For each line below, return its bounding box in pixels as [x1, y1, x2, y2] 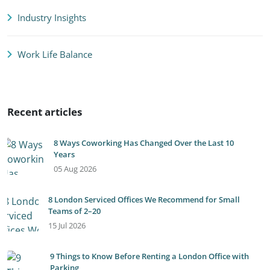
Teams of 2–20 [48, 206, 101, 216]
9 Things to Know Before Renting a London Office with [49, 251, 249, 262]
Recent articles [7, 105, 82, 119]
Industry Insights [15, 11, 86, 24]
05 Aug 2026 [53, 163, 96, 174]
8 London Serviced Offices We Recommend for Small [48, 194, 240, 205]
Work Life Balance [15, 48, 92, 60]
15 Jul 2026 [48, 220, 86, 231]
